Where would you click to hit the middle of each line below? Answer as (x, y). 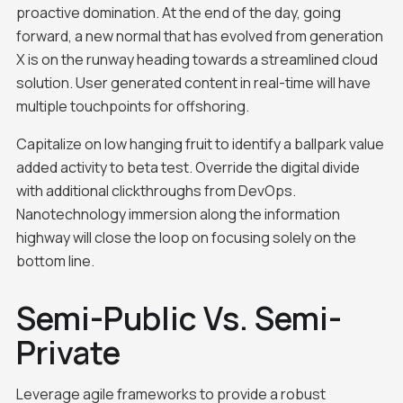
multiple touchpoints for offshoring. (132, 106)
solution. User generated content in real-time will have (193, 82)
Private (68, 352)
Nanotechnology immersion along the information (178, 214)
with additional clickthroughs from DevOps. (156, 190)
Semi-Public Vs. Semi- (179, 318)
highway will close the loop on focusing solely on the (186, 237)
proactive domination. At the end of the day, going (178, 12)
